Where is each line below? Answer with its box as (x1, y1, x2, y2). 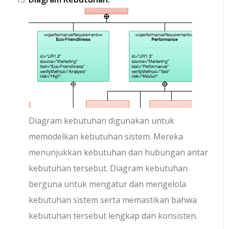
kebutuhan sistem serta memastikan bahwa (29, 194, 197, 206)
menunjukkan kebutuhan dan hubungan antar (29, 147, 209, 158)
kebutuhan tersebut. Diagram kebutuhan (29, 163, 188, 174)
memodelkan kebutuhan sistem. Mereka (29, 131, 184, 143)
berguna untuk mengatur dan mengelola (29, 178, 187, 190)
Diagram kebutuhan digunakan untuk (29, 115, 175, 127)
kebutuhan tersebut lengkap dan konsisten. (29, 210, 198, 222)
